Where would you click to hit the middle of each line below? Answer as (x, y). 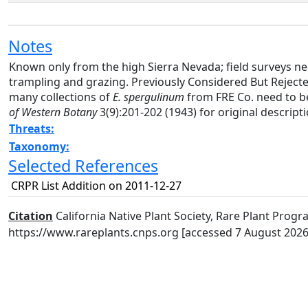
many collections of (61, 97)
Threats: (32, 129)
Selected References (83, 166)
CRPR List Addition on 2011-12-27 (96, 186)
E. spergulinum (148, 97)
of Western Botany (53, 112)
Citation (31, 216)
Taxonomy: (39, 146)
